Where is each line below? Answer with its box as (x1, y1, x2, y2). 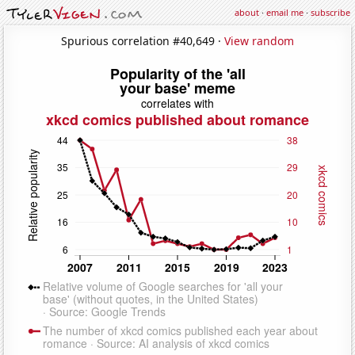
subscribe (311, 6, 350, 18)
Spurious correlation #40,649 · (61, 32, 224, 48)
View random (224, 32, 294, 48)
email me (266, 6, 303, 18)
